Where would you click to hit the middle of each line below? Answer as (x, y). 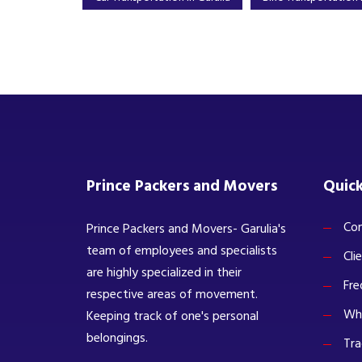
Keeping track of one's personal (173, 316)
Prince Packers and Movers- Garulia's (186, 229)
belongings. (117, 338)
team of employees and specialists (182, 251)
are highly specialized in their (164, 273)
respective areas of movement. (172, 295)
